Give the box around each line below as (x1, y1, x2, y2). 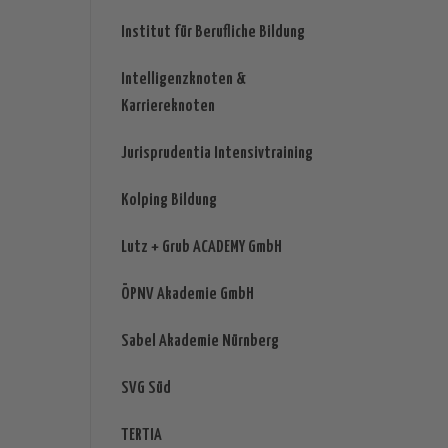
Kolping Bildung (120, 192, 217, 210)
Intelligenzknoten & (120, 71, 246, 89)
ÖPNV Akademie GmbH (120, 286, 254, 304)
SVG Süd (120, 380, 171, 398)
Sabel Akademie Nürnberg (120, 333, 279, 351)
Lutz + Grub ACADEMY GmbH (120, 239, 282, 257)
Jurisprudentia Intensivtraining (120, 145, 313, 163)
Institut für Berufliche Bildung (120, 24, 305, 42)
